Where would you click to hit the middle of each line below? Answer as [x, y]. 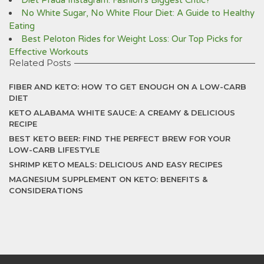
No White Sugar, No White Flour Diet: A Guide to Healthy [138, 13]
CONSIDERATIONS [46, 190]
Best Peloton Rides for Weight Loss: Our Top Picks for [132, 39]
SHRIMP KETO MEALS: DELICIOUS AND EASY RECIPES [116, 164]
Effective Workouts [49, 52]
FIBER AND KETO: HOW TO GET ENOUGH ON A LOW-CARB [128, 87]
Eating [22, 26]
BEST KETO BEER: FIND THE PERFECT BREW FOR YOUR [120, 138]
